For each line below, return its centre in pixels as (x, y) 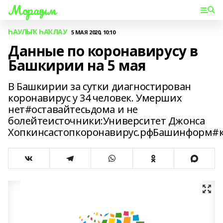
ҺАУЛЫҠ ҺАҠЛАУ (38, 32)
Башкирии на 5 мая (77, 65)
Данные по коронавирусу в (103, 51)
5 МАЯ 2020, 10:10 (93, 32)
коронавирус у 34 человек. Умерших (95, 98)
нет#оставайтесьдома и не (73, 109)
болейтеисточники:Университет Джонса (107, 121)
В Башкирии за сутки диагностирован (100, 86)
